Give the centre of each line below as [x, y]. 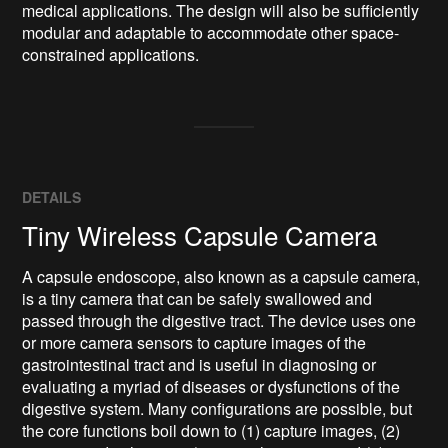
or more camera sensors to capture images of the [194, 343]
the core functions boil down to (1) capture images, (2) [211, 431]
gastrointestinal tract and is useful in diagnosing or [199, 365]
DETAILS [52, 197]
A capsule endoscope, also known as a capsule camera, [221, 277]
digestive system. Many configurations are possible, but [217, 409]
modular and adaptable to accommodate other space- [211, 33]
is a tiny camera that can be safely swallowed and [197, 299]
